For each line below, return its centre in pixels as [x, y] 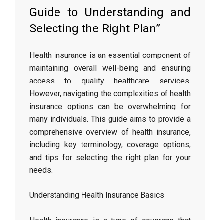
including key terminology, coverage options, [110, 145]
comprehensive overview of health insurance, [110, 132]
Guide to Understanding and [110, 12]
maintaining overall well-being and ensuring [110, 68]
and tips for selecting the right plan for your [110, 157]
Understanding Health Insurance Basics [97, 195]
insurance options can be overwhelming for [110, 106]
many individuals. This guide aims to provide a [110, 119]
